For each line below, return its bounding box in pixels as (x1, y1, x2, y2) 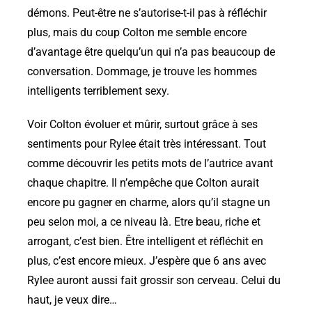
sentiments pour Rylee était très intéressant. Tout (27, 138, 266, 151)
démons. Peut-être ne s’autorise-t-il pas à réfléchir (27, 7, 267, 20)
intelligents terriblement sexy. (27, 85, 169, 98)
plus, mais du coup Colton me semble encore (27, 26, 247, 40)
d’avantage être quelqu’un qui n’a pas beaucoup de (27, 46, 275, 59)
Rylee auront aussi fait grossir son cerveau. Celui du (27, 274, 281, 288)
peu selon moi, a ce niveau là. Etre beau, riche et (27, 216, 260, 229)
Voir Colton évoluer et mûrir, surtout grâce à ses (27, 118, 258, 132)
